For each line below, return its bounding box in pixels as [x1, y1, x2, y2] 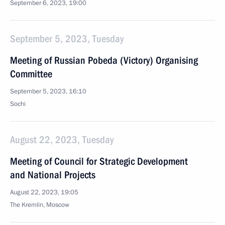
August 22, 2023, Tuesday [10, 134, 114, 146]
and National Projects [10, 169, 95, 181]
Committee [10, 68, 52, 80]
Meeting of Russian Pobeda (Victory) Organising [10, 54, 198, 66]
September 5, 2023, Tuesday [10, 33, 124, 45]
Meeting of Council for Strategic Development [10, 155, 188, 167]
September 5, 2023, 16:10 [10, 87, 86, 96]
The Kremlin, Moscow [10, 200, 69, 209]
